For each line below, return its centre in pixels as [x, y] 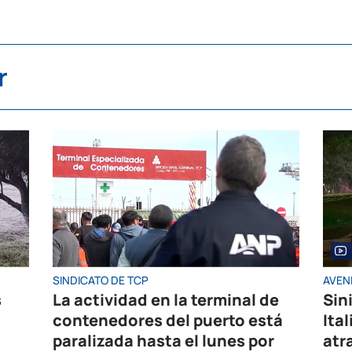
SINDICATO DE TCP [101, 280]
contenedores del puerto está [168, 321]
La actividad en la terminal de [166, 300]
